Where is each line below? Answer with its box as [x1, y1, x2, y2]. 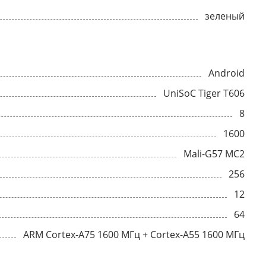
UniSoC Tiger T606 [163, 87, 245, 100]
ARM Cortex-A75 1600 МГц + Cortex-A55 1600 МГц [23, 228, 245, 241]
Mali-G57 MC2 [183, 147, 245, 160]
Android [208, 66, 245, 80]
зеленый [205, 9, 245, 23]
